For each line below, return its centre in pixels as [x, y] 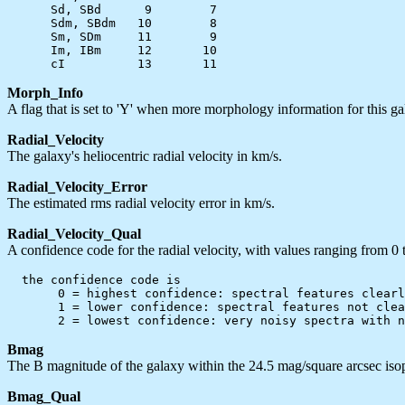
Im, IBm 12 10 [112, 50]
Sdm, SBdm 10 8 [112, 23]
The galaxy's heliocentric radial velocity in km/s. [145, 155]
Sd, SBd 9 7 [112, 9]
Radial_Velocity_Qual [74, 233]
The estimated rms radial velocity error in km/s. [141, 202]
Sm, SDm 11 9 [112, 36]
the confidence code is [94, 279]
